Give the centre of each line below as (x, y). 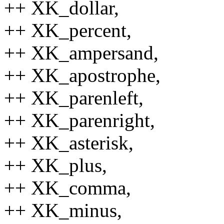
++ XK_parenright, (79, 120)
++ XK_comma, (67, 187)
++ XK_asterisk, (69, 142)
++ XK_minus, (63, 210)
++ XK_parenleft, (74, 97)
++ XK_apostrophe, (82, 75)
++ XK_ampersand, (81, 52)
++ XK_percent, (68, 30)
